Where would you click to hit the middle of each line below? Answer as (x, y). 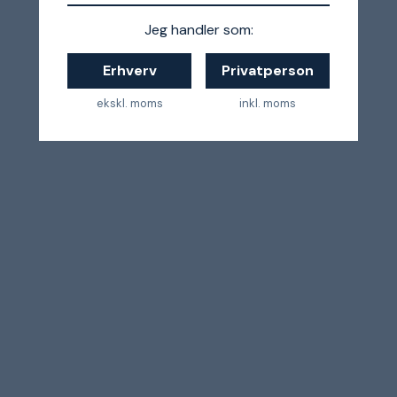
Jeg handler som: (198, 29)
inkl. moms (268, 103)
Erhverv (129, 70)
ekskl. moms (129, 103)
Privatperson (268, 70)
